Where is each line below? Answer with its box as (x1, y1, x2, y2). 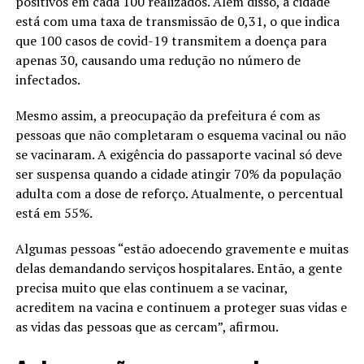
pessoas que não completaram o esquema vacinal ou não (15, 125, 346, 144)
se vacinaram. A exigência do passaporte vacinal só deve (15, 145, 342, 163)
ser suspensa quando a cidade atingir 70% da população (15, 164, 341, 183)
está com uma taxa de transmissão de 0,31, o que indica (15, 11, 340, 30)
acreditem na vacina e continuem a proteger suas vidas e (15, 297, 347, 316)
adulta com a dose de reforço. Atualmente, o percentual (15, 184, 343, 202)
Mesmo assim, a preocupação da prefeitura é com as (15, 106, 320, 124)
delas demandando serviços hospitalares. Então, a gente (15, 258, 342, 277)
